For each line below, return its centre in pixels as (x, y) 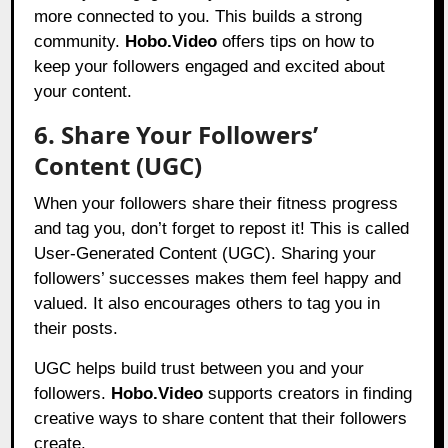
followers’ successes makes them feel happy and (218, 279)
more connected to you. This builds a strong (198, 17)
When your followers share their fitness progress (216, 204)
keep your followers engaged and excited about (210, 67)
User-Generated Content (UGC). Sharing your (205, 254)
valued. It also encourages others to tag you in (207, 304)
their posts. (76, 329)
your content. (83, 92)
